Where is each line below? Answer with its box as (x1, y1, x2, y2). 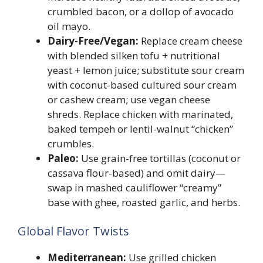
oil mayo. (48, 19, 90, 33)
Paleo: (48, 151, 79, 165)
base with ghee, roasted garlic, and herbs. (48, 195, 240, 209)
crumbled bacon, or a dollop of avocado (48, 4, 234, 18)
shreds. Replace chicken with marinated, (48, 107, 233, 121)
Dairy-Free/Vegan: (48, 33, 139, 48)
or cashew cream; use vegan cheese (48, 92, 210, 106)
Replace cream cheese (139, 33, 242, 48)
